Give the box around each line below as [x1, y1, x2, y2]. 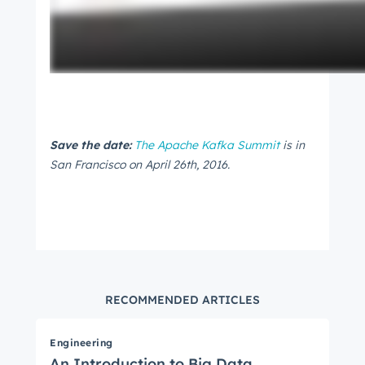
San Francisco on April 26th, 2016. [50, 157, 233, 173]
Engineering [50, 336, 113, 349]
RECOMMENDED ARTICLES [105, 292, 260, 307]
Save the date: [50, 138, 131, 153]
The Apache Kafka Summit [134, 138, 279, 153]
